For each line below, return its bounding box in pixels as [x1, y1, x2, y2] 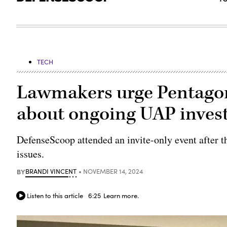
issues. [17, 146, 45, 161]
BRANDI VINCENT [25, 166, 77, 176]
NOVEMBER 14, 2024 [83, 166, 143, 176]
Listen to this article [27, 191, 84, 200]
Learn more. [103, 191, 139, 200]
